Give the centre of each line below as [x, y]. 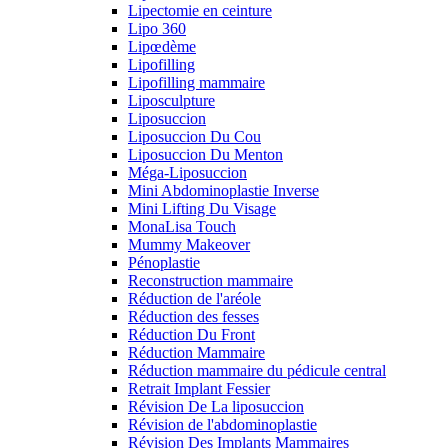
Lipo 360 [157, 28]
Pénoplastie [164, 262]
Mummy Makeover [189, 244]
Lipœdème [162, 46]
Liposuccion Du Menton [205, 154]
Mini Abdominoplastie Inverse [223, 190]
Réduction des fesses [193, 316]
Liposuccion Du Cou [194, 136]
